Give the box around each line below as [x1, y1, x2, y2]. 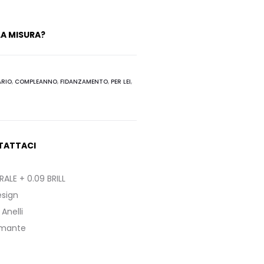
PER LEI [110, 77, 131, 87]
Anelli [1, 206, 23, 218]
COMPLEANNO [14, 77, 57, 87]
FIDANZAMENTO [60, 77, 108, 87]
